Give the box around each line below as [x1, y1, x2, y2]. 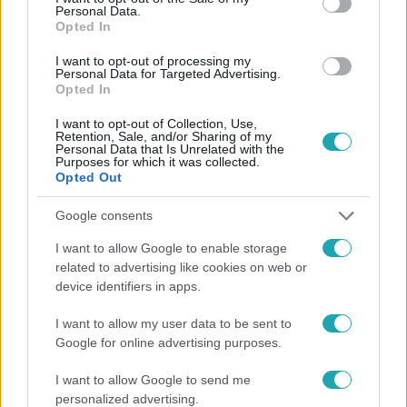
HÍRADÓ [30, 23, 72, 35]
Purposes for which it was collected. [55, 154, 260, 169]
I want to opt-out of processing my [55, 53, 251, 68]
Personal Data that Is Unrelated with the [55, 141, 284, 156]
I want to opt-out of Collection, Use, [55, 115, 257, 131]
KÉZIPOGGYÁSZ [30, 54, 112, 65]
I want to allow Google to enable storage [55, 240, 287, 255]
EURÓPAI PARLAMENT [30, 84, 145, 96]
